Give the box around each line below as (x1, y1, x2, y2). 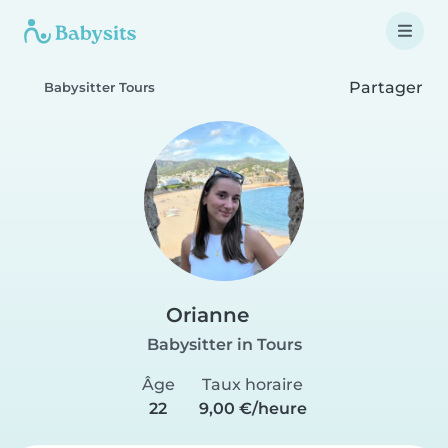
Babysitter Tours (44, 80, 155, 95)
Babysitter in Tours (146, 335, 302, 354)
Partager (345, 77, 423, 97)
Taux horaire (202, 375, 303, 394)
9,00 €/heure (198, 399, 307, 418)
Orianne (166, 303, 249, 327)
